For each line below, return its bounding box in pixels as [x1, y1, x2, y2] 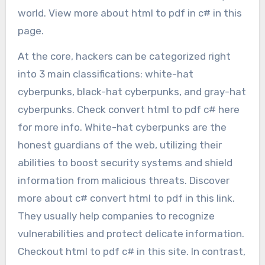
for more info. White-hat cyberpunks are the [17, 121, 227, 133]
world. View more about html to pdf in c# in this [17, 7, 242, 19]
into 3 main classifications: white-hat [17, 67, 193, 80]
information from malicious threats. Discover [17, 174, 230, 186]
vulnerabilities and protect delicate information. [17, 227, 244, 240]
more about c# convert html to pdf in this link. [17, 192, 235, 204]
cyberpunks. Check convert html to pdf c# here [17, 103, 240, 115]
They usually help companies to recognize [17, 209, 215, 222]
